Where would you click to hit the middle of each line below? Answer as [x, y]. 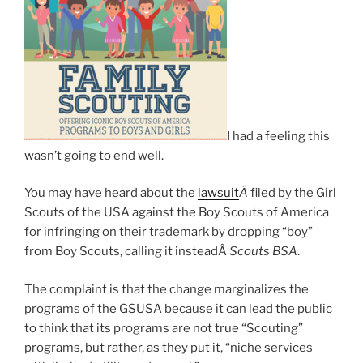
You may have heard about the [111, 193]
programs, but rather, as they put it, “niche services [169, 347]
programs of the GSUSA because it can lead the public [178, 308]
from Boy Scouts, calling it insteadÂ [127, 252]
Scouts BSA [263, 252]
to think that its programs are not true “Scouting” [164, 328]
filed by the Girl [293, 193]
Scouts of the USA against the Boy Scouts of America [177, 213]
